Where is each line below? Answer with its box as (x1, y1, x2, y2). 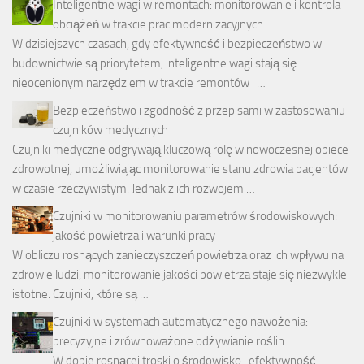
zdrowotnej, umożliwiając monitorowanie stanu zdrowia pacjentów (12, 162, 348, 177)
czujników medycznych (53, 123, 168, 138)
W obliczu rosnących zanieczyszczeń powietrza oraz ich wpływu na (12, 248, 344, 263)
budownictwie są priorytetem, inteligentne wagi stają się (12, 56, 297, 71)
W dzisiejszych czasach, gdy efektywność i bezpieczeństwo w (12, 37, 322, 52)
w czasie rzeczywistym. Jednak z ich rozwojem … (12, 181, 255, 197)
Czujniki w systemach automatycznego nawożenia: (53, 314, 308, 330)
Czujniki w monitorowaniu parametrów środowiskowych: (53, 209, 337, 224)
